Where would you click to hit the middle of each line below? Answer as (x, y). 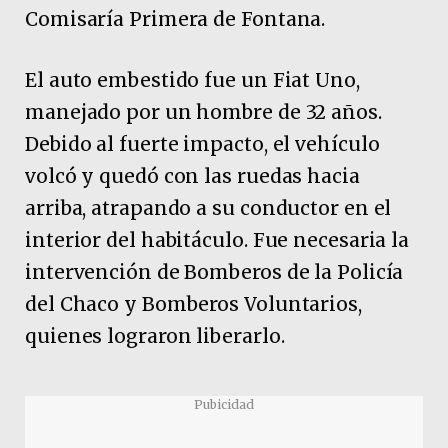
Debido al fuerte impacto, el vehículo (202, 144)
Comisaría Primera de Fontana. (175, 18)
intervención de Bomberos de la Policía (214, 272)
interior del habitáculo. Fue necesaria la (217, 240)
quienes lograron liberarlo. (155, 336)
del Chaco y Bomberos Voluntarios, (193, 304)
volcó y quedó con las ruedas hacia (192, 176)
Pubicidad (224, 404)
